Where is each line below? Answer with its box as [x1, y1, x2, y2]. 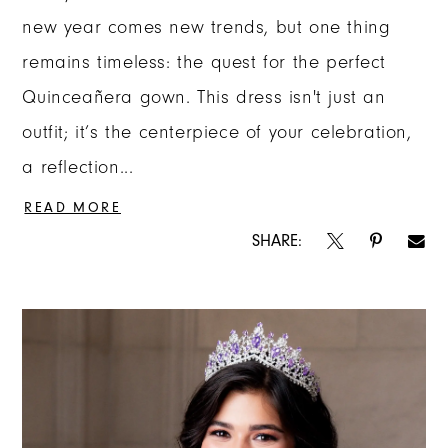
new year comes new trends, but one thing [22, 17, 391, 39]
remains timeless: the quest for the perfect [22, 52, 387, 74]
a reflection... [22, 157, 134, 179]
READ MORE [24, 199, 121, 216]
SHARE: [251, 230, 302, 250]
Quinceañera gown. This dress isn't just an [22, 87, 386, 109]
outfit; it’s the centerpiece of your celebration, [22, 122, 412, 144]
